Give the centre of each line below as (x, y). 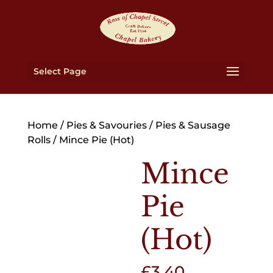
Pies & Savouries (106, 125)
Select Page (60, 71)
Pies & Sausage (193, 125)
